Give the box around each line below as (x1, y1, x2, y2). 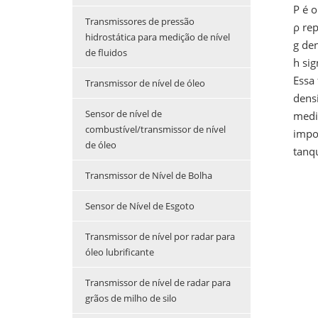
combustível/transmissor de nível (85, 123, 226, 136)
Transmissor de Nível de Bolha (85, 169, 212, 182)
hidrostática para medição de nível (85, 31, 230, 44)
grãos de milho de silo (85, 292, 177, 305)
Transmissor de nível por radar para (85, 230, 235, 243)
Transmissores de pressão (85, 15, 194, 28)
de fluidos (85, 46, 127, 60)
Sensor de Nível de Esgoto (85, 199, 194, 213)
